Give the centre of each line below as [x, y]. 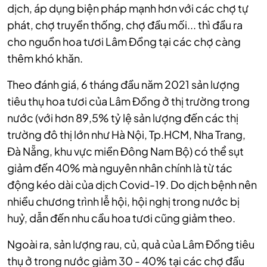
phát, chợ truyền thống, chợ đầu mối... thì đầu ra [125, 24]
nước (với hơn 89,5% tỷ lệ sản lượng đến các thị [123, 117]
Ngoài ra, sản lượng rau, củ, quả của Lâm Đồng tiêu [131, 244]
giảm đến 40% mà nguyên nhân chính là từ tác [120, 167]
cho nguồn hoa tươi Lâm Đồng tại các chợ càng [124, 41]
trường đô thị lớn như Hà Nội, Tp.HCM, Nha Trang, [126, 134]
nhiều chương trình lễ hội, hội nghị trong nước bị [123, 201]
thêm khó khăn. [45, 58]
